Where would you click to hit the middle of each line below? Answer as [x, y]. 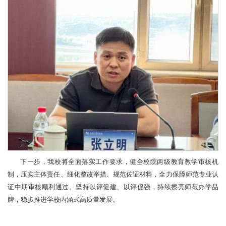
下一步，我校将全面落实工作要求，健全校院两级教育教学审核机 [119, 162]
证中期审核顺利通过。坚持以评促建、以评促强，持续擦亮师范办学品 [113, 187]
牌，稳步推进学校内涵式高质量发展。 [63, 200]
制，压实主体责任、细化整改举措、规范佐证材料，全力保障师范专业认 [113, 175]
